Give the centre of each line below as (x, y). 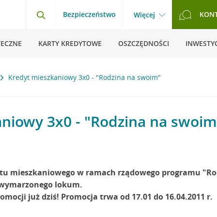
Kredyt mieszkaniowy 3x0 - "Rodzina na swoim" (85, 77)
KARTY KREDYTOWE (70, 43)
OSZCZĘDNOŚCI (144, 43)
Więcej (144, 15)
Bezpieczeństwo (89, 14)
